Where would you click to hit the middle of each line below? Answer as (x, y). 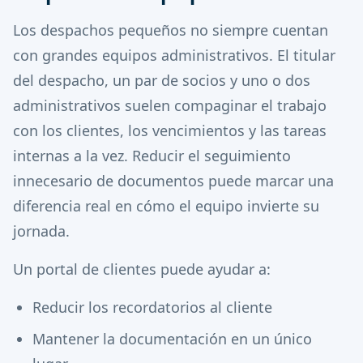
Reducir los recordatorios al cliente (152, 307)
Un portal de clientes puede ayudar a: (142, 269)
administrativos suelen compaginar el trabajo (170, 105)
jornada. (41, 231)
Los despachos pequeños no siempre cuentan (171, 30)
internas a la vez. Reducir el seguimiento (152, 156)
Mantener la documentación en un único (172, 339)
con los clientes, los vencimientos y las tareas (170, 130)
